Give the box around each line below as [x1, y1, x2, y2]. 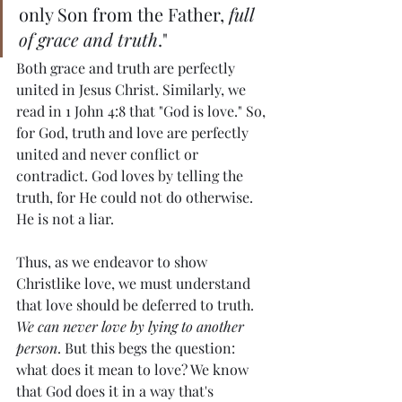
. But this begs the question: [57, 338, 239, 358]
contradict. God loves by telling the [16, 166, 247, 186]
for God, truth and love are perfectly [16, 123, 252, 143]
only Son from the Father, [19, 2, 229, 27]
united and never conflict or [16, 144, 202, 164]
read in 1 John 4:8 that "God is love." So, [16, 101, 269, 121]
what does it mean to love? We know [16, 360, 252, 380]
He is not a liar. [16, 209, 114, 229]
